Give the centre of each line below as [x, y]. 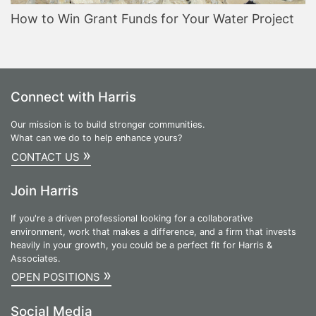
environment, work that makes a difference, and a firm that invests [153, 231]
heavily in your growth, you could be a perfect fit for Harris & [141, 245]
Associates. [36, 258]
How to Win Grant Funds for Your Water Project [152, 19]
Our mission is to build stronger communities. [108, 124]
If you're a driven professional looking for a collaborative [132, 218]
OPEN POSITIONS [57, 277]
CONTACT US [47, 157]
